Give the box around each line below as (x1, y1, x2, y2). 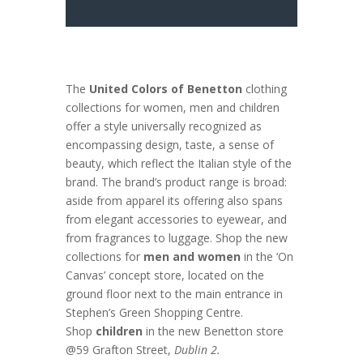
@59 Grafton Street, (65, 342, 171, 358)
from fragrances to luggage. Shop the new (65, 230, 288, 246)
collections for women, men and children (65, 100, 280, 116)
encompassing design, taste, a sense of (65, 137, 274, 153)
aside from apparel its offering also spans (65, 193, 283, 209)
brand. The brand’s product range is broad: (65, 174, 287, 190)
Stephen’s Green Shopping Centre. (65, 305, 246, 321)
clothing (241, 81, 287, 97)
